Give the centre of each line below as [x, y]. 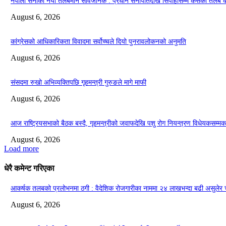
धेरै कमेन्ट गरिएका [29, 168]
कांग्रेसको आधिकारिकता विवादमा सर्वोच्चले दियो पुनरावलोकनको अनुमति [98, 41]
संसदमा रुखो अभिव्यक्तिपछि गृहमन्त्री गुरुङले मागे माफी [78, 82]
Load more [21, 148]
